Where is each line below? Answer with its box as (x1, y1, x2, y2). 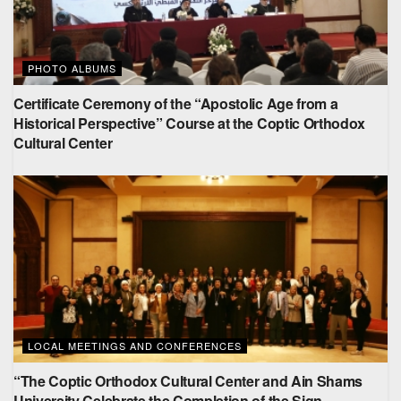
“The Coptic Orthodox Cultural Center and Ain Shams (13, 371, 363, 391)
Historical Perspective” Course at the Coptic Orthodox (13, 113, 366, 133)
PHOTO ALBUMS (28, 61, 116, 75)
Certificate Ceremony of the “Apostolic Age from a (13, 93, 338, 114)
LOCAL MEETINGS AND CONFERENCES (28, 338, 242, 353)
